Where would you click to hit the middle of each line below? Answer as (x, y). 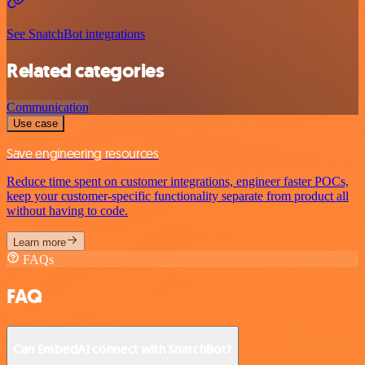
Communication (48, 107)
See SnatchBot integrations (76, 33)
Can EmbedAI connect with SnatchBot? (123, 350)
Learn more (40, 242)
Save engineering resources (83, 153)
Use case (35, 123)
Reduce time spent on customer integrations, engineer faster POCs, (178, 181)
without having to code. (67, 210)
